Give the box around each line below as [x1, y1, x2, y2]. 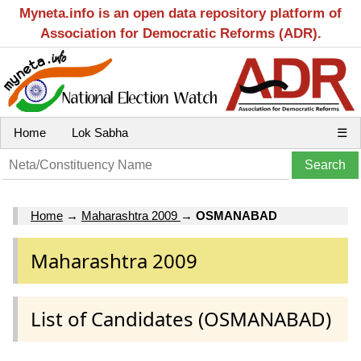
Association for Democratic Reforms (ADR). [39, 26, 322, 41]
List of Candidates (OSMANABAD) [31, 305, 331, 332]
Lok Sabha [72, 126, 128, 139]
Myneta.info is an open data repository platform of [19, 6, 342, 21]
